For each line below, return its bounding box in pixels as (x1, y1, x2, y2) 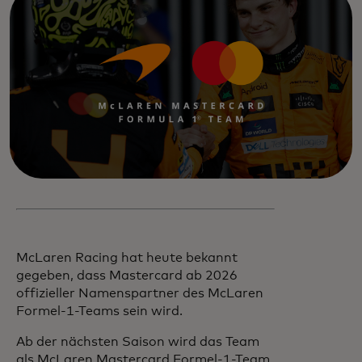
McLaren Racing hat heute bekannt (16, 250, 238, 264)
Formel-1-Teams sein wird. (16, 304, 186, 318)
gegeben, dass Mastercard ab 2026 (16, 268, 238, 282)
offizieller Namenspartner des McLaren (16, 286, 263, 300)
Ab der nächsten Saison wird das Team (16, 335, 259, 348)
